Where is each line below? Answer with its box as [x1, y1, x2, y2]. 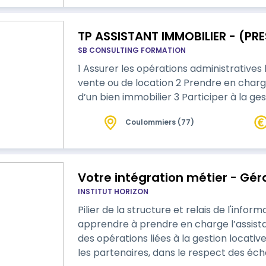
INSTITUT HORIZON [77, 186, 148, 197]
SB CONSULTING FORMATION [77, 45, 186, 55]
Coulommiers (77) [125, 117, 195, 127]
